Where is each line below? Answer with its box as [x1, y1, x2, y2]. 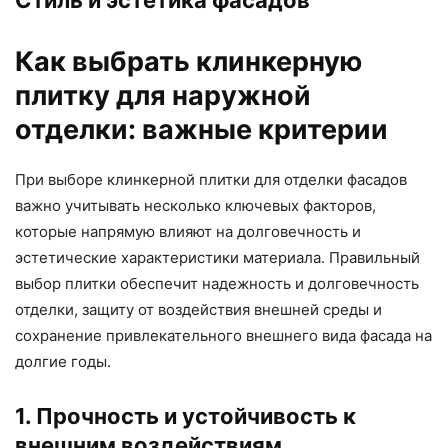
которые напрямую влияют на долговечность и [15, 221, 361, 241]
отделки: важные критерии [15, 112, 388, 146]
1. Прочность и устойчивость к [15, 402, 356, 429]
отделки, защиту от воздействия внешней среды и [15, 299, 382, 319]
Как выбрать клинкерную [15, 44, 362, 78]
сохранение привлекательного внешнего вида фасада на [15, 325, 432, 345]
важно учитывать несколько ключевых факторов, [15, 195, 376, 215]
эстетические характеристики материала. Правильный [15, 247, 420, 267]
